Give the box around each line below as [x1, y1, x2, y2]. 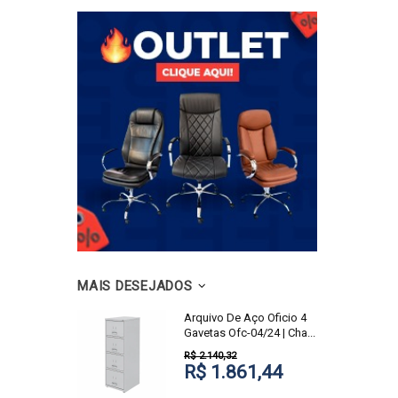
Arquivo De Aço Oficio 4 [184, 311, 306, 324]
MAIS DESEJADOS [77, 278, 193, 294]
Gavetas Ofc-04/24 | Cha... [184, 326, 315, 339]
